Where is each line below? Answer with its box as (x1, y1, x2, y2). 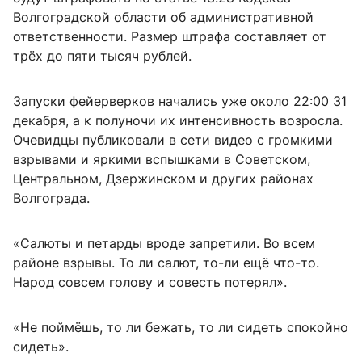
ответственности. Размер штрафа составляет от (13, 27, 326, 44)
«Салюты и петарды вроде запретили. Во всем (13, 234, 315, 251)
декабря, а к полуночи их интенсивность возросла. (13, 112, 343, 128)
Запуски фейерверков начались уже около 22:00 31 (13, 92, 347, 109)
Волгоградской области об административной (13, 8, 314, 25)
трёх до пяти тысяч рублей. (13, 47, 192, 64)
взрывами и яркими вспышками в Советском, (13, 150, 310, 167)
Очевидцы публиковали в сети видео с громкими (13, 131, 333, 148)
